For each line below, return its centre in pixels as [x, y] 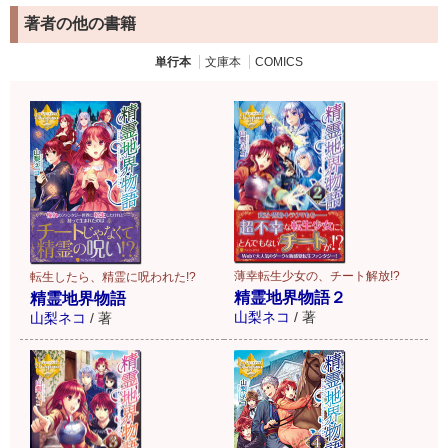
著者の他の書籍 [80, 24]
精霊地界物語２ [290, 298]
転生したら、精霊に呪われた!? [113, 276]
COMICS [279, 61]
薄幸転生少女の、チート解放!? [317, 276]
